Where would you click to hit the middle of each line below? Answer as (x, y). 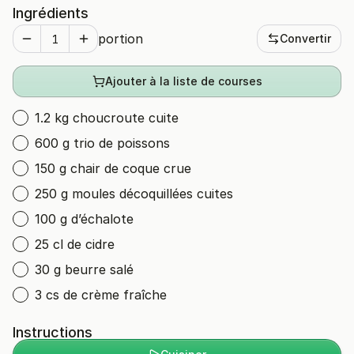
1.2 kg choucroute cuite (107, 118)
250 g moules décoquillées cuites (134, 194)
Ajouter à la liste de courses (183, 81)
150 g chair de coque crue (113, 168)
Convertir (305, 38)
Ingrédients (51, 13)
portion (121, 39)
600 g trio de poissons (102, 143)
